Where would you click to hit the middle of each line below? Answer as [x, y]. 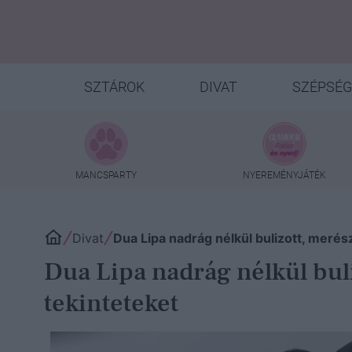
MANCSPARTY [106, 175]
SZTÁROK [114, 87]
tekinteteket [111, 303]
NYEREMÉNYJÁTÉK [285, 175]
